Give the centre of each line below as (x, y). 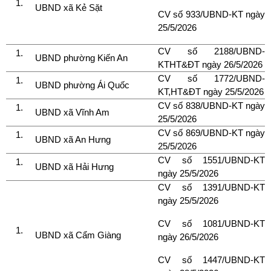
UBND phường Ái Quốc (82, 85)
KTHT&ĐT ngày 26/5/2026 (210, 64)
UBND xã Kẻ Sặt (70, 7)
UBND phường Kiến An (81, 57)
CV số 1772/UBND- (211, 78)
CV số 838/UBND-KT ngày (211, 105)
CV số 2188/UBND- (211, 51)
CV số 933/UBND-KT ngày (211, 14)
